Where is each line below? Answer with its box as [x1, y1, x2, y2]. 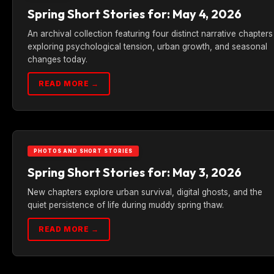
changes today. [28, 54, 87, 64]
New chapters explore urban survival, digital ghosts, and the [28, 187, 262, 197]
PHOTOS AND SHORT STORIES [34, 148, 133, 154]
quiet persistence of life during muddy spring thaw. [28, 200, 224, 210]
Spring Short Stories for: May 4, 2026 [28, 6, 242, 21]
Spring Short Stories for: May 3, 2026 [28, 165, 242, 180]
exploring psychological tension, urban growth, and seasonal [28, 42, 267, 51]
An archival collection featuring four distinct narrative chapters [28, 29, 273, 39]
